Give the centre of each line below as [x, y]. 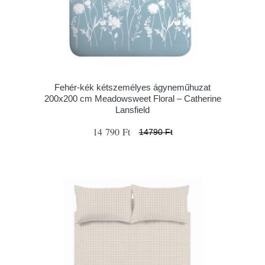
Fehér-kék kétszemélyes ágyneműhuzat [132, 87]
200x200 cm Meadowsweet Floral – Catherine [132, 98]
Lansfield [132, 110]
